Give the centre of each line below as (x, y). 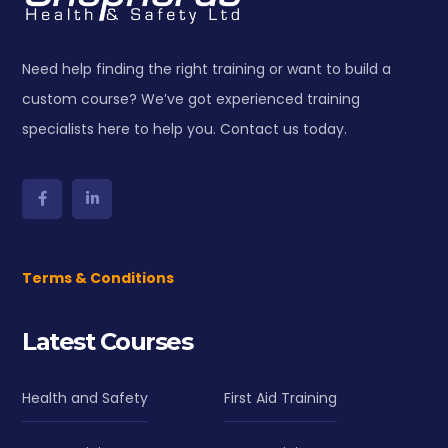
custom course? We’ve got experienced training (191, 98)
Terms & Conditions (98, 277)
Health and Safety (85, 397)
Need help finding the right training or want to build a (207, 68)
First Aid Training (280, 397)
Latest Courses (107, 341)
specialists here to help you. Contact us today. (185, 128)
